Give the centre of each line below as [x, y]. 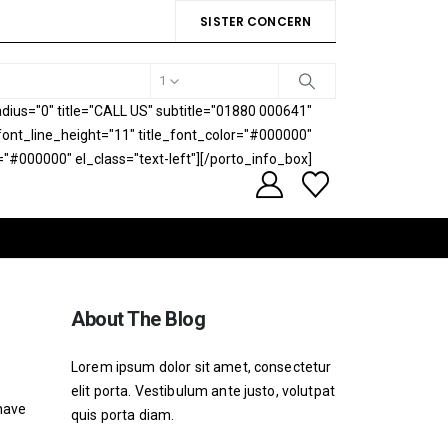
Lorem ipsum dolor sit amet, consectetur [201, 367]
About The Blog [138, 319]
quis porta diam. [123, 415]
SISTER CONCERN [255, 21]
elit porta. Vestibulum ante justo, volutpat [203, 391]
